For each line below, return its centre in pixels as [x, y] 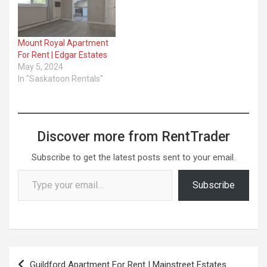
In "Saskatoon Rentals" [60, 79]
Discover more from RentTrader [133, 137]
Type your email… [30, 170]
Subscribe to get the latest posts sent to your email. [133, 158]
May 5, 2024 [41, 67]
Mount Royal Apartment [63, 43]
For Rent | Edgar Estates [63, 55]
